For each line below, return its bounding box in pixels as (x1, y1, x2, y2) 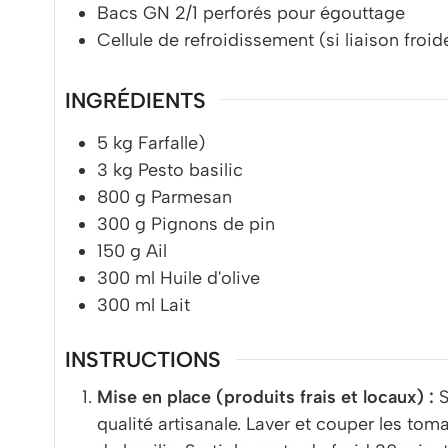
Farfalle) (138, 132, 205, 155)
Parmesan (151, 186, 232, 209)
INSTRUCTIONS (65, 346, 221, 373)
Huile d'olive (160, 267, 260, 290)
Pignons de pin (151, 213, 275, 236)
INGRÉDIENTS (65, 86, 206, 113)
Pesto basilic (138, 159, 243, 182)
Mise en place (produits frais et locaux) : (97, 386, 434, 409)
